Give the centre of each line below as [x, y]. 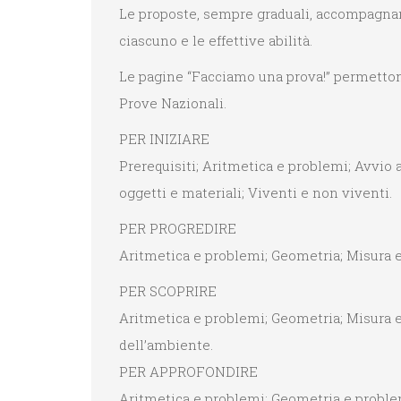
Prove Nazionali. [173, 103]
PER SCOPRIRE [168, 291]
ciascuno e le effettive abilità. [216, 41]
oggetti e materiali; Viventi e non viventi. [256, 193]
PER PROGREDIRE [178, 229]
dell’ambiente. [166, 345]
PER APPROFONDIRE [188, 372]
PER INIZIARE [164, 139]
